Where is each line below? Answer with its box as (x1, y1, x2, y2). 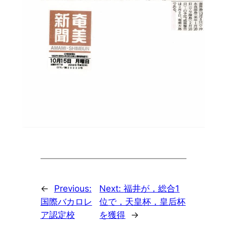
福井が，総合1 (124, 183, 180, 194)
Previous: (54, 183, 92, 194)
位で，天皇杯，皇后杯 (99, 197, 186, 207)
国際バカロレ (40, 197, 92, 207)
